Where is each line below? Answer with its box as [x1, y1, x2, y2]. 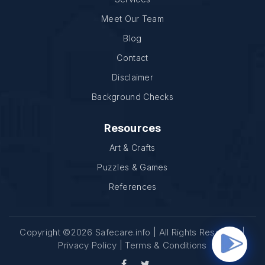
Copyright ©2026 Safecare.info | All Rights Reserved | [20, 226, 245, 238]
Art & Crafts [109, 142, 156, 153]
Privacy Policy [58, 239, 117, 251]
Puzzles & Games [97, 161, 168, 172]
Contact [117, 52, 148, 63]
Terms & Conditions [125, 239, 207, 251]
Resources [104, 121, 161, 134]
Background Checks [91, 91, 174, 102]
